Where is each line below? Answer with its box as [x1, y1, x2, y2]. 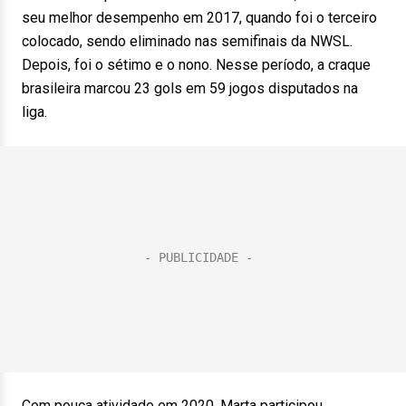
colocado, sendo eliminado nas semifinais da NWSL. [22, 33, 353, 50]
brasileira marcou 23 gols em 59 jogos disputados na [22, 80, 358, 97]
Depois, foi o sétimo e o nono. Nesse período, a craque [22, 56, 371, 73]
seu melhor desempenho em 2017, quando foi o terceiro [22, 9, 377, 26]
